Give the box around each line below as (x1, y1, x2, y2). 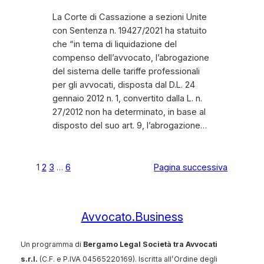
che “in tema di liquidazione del (52, 39, 177, 50)
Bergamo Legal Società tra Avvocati (82, 239, 217, 249)
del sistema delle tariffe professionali (52, 66, 200, 77)
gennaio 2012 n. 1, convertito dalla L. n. (52, 93, 202, 104)
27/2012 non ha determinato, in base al (52, 107, 206, 118)
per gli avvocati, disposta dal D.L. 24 (52, 80, 195, 91)
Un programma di (20, 239, 83, 249)
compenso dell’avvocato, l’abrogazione (52, 52, 209, 64)
